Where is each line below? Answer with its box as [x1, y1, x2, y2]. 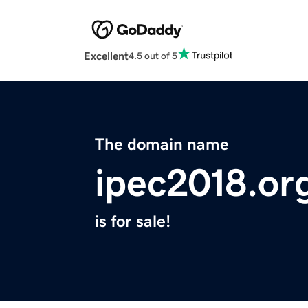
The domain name [95, 136, 229, 153]
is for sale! [95, 213, 170, 230]
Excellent [84, 50, 129, 62]
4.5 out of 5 [129, 50, 177, 60]
